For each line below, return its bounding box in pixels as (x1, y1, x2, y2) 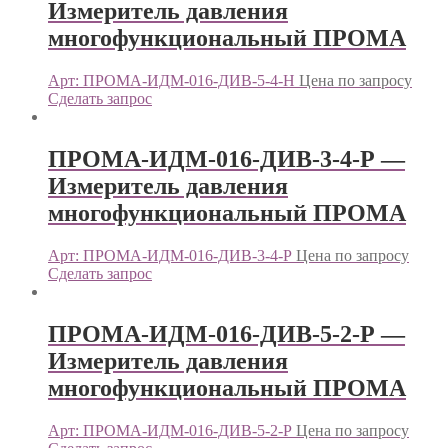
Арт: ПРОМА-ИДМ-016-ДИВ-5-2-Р (48, 421, 292, 439)
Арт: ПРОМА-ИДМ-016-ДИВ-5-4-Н (48, 71, 295, 89)
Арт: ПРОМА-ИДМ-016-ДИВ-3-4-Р (48, 246, 292, 264)
